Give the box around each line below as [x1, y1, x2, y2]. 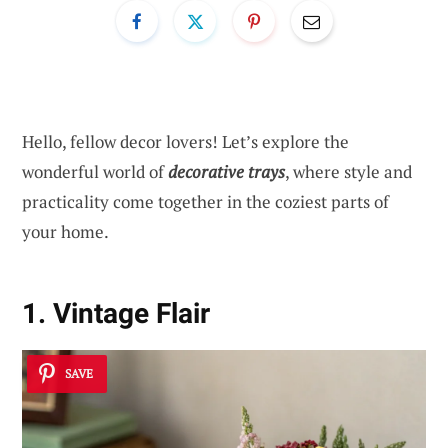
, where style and [285, 159, 412, 183]
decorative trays [168, 159, 285, 183]
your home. [22, 219, 109, 243]
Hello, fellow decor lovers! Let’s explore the [22, 129, 349, 153]
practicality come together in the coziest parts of [22, 189, 389, 213]
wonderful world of [22, 159, 168, 183]
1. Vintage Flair [22, 297, 210, 331]
